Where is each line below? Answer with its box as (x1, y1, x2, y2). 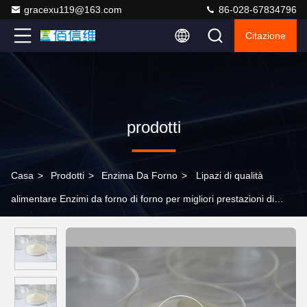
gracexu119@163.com (24, 4, 122, 15)
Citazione (245, 30, 286, 41)
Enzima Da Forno (101, 170, 177, 181)
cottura (11, 217, 41, 228)
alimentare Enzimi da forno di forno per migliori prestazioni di (11, 193, 274, 204)
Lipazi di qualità (196, 170, 263, 181)
